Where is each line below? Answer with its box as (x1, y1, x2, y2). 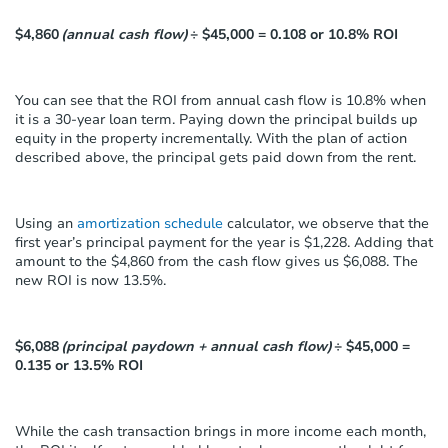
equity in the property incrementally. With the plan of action (15, 128, 407, 148)
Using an (15, 213, 77, 233)
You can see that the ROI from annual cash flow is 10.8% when (15, 90, 426, 110)
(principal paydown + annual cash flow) (61, 336, 332, 356)
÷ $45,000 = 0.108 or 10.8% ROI (190, 24, 398, 44)
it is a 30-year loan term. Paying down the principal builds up (15, 109, 418, 129)
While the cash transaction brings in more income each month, (15, 421, 426, 441)
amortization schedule (77, 213, 223, 233)
